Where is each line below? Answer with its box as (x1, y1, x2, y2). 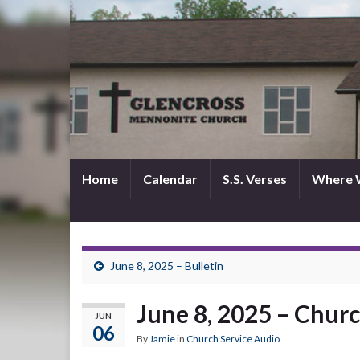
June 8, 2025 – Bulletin (110, 259, 223, 272)
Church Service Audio (186, 333, 280, 345)
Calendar (143, 171, 198, 186)
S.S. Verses (223, 171, 287, 186)
